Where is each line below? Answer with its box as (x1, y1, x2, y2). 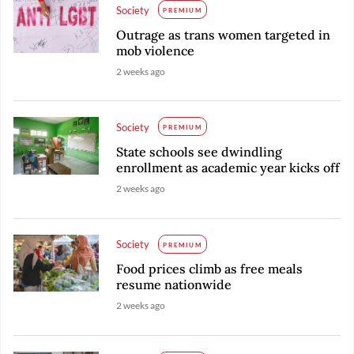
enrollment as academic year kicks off (116, 160, 341, 176)
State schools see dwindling (116, 144, 283, 160)
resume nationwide (116, 277, 232, 293)
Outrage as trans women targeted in (116, 27, 331, 43)
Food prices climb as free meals (116, 261, 303, 277)
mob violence (116, 43, 195, 58)
